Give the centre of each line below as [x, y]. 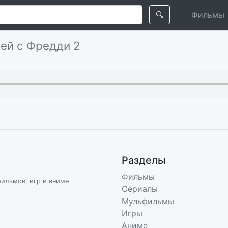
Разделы [144, 160]
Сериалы [140, 189]
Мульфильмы [148, 201]
